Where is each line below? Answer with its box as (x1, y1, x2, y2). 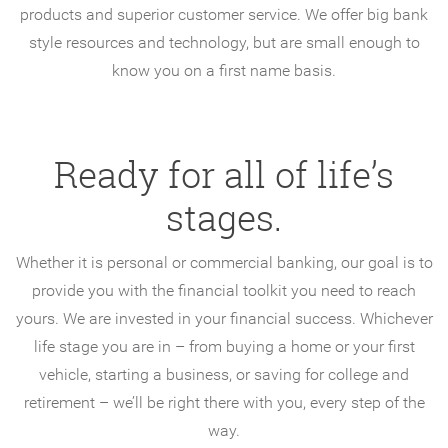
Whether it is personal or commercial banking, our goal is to (15, 253, 433, 273)
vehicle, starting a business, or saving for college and (39, 365, 409, 385)
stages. (166, 193, 282, 243)
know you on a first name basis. (112, 61, 336, 81)
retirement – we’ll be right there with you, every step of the (23, 393, 425, 413)
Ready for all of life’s (54, 150, 394, 200)
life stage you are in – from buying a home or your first (33, 337, 415, 357)
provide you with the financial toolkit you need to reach (32, 281, 416, 301)
